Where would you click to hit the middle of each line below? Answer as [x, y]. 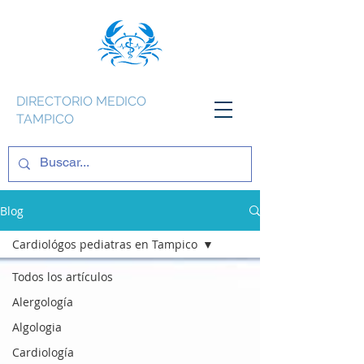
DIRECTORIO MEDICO [81, 101]
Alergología [43, 302]
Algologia [37, 327]
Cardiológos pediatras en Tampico [105, 244]
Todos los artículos [63, 277]
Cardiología [43, 352]
